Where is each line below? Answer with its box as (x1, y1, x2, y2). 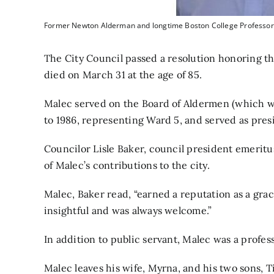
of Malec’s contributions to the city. (44, 159, 213, 172)
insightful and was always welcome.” (44, 204, 212, 217)
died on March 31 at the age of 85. (44, 68, 202, 81)
